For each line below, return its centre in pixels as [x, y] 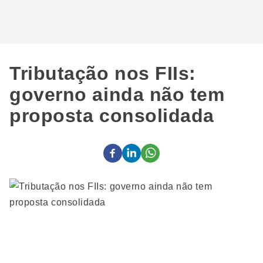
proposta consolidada [112, 116]
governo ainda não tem [117, 95]
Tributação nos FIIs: [103, 73]
